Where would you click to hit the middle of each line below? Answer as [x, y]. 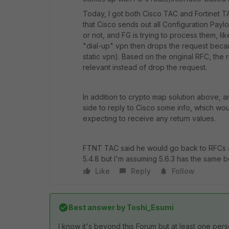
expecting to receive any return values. [149, 118]
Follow [183, 171]
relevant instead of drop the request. [145, 67]
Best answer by [97, 207]
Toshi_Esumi [150, 207]
